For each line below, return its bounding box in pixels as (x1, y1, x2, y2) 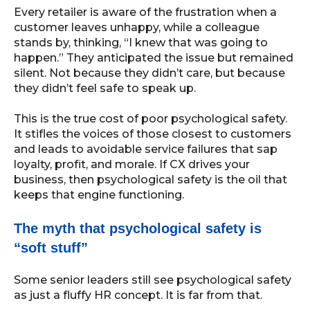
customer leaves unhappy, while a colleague (14, 20, 259, 34)
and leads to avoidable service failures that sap (14, 143, 277, 156)
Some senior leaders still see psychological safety (14, 273, 291, 287)
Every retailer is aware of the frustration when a (14, 5, 277, 19)
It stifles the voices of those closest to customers (14, 127, 291, 141)
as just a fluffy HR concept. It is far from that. (14, 289, 262, 302)
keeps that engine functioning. (14, 188, 184, 202)
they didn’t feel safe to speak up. (14, 81, 196, 95)
